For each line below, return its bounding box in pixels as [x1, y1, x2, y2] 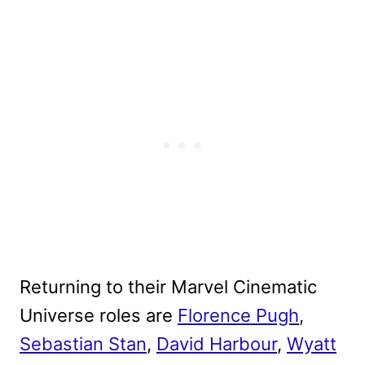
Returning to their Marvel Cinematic [20, 276, 317, 298]
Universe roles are [20, 305, 178, 327]
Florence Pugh [178, 305, 299, 327]
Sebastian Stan [20, 333, 147, 355]
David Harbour [156, 333, 277, 355]
